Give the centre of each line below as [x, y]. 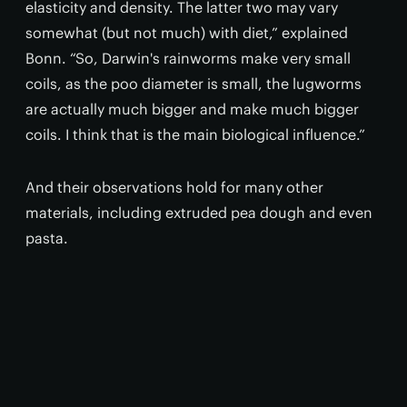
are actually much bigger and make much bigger [192, 109]
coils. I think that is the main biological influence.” [195, 134]
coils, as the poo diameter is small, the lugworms [194, 84]
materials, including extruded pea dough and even [199, 213]
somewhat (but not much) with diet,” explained [187, 33]
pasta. [47, 238]
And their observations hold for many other [174, 187]
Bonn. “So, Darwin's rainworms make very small [188, 58]
